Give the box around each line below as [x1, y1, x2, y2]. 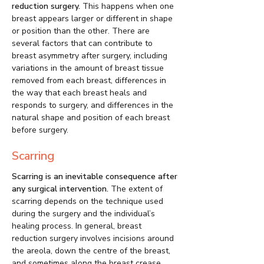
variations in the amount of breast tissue [12, 62, 164, 74]
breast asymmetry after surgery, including [12, 50, 167, 62]
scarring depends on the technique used [12, 196, 163, 207]
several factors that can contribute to [12, 38, 153, 49]
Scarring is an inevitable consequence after [12, 171, 177, 183]
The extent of [108, 183, 163, 195]
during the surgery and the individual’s [12, 208, 155, 220]
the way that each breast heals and [12, 87, 147, 99]
